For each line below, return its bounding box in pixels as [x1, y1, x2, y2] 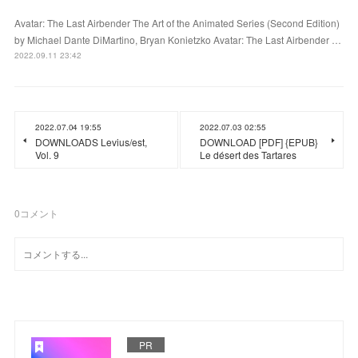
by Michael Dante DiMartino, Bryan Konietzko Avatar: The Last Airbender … [14, 32, 342, 46]
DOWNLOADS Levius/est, [35, 134, 148, 149]
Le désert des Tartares [200, 147, 296, 161]
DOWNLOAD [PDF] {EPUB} [200, 134, 318, 149]
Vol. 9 [35, 147, 60, 161]
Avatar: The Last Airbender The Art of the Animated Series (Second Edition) [14, 15, 340, 30]
